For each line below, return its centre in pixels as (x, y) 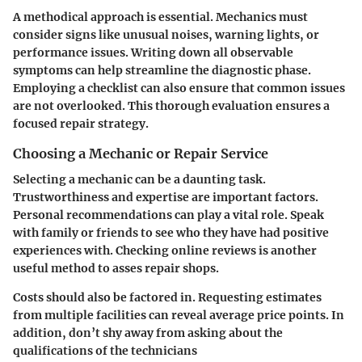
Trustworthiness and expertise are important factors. (166, 197)
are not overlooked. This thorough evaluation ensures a (171, 105)
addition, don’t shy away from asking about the (148, 333)
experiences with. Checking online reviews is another (165, 250)
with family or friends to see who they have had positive (171, 232)
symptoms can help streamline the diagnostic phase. (162, 70)
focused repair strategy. (81, 123)
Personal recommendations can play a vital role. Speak (168, 215)
